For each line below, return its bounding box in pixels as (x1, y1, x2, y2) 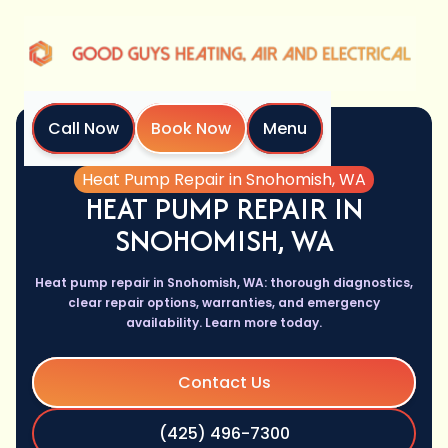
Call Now (48, 117, 119, 141)
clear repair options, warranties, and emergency (68, 294, 380, 312)
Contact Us (177, 371, 271, 395)
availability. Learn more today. (126, 314, 322, 332)
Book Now (151, 117, 231, 141)
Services (214, 145, 281, 169)
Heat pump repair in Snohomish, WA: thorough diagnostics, (35, 274, 413, 292)
